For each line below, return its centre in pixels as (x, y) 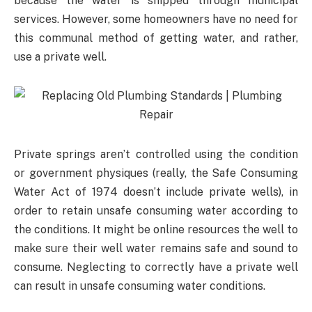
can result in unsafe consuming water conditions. (140, 286)
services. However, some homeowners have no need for (156, 19)
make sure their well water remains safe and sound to (156, 249)
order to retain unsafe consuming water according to (156, 211)
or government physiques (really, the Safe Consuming (156, 173)
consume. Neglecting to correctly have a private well (156, 267)
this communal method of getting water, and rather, (156, 38)
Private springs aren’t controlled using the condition (156, 155)
